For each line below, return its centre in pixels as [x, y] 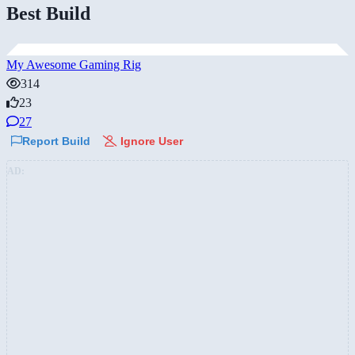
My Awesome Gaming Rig [74, 64]
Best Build [48, 13]
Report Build [56, 141]
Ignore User [150, 141]
